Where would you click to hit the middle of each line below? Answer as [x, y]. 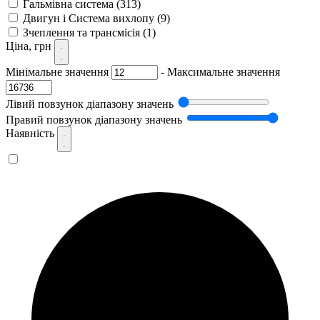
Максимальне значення [224, 71]
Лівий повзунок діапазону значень [90, 104]
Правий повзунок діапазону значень [94, 119]
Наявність [31, 133]
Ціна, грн [30, 46]
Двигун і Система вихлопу [90, 18]
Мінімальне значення [57, 71]
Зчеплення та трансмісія [83, 32]
